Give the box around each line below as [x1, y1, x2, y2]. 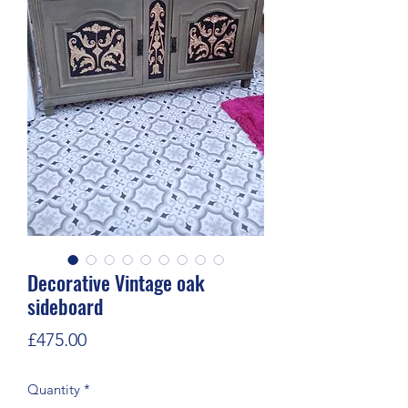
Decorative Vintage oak [27, 267, 205, 297]
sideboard [27, 291, 103, 321]
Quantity [27, 380, 80, 398]
